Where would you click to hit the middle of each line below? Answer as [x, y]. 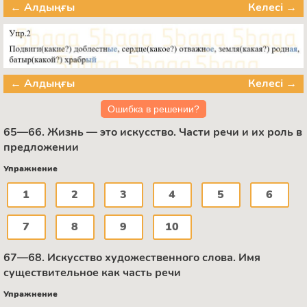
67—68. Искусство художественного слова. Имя [132, 258]
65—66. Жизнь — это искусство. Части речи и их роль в [153, 133]
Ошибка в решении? [153, 109]
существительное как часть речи [92, 273]
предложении [41, 148]
